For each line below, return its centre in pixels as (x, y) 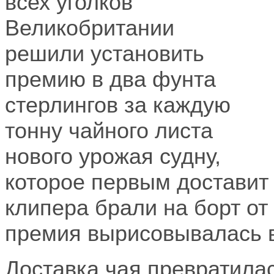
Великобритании (90, 28)
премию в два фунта (110, 80)
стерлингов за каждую (118, 106)
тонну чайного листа (109, 131)
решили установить (105, 54)
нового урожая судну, (113, 157)
